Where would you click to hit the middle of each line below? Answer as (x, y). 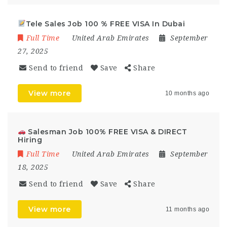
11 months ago (187, 209)
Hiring (30, 140)
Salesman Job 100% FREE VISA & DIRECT (106, 131)
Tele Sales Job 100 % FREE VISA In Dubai (105, 24)
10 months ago (187, 93)
